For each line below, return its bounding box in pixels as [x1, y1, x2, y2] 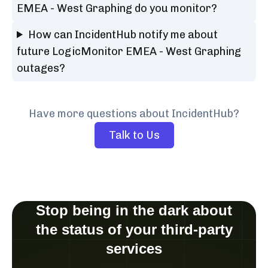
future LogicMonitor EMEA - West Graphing [17, 44, 241, 58]
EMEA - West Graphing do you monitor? [17, 1, 217, 15]
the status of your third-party [35, 221, 233, 237]
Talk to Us [108, 128, 160, 142]
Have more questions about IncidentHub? [29, 106, 239, 120]
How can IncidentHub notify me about [28, 28, 218, 41]
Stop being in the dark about [36, 202, 232, 218]
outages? [17, 61, 65, 75]
